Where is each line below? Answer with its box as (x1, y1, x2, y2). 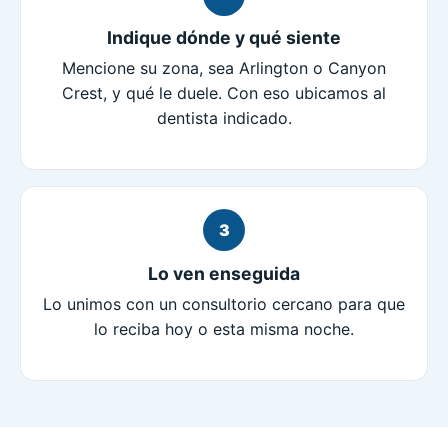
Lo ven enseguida (148, 262, 300, 284)
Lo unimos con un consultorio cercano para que (43, 294, 405, 315)
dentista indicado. (156, 108, 292, 129)
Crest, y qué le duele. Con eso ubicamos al (62, 83, 386, 104)
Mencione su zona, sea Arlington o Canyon (62, 58, 386, 79)
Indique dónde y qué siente (107, 26, 341, 48)
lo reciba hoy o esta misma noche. (94, 319, 354, 340)
